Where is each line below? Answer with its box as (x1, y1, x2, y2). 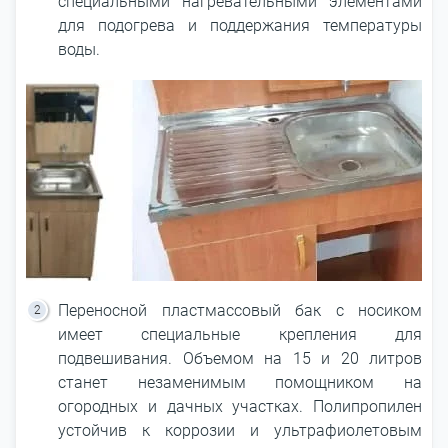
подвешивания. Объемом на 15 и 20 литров (58, 349, 422, 368)
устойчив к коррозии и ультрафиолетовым (58, 421, 422, 440)
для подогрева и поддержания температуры (58, 16, 422, 35)
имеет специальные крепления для (58, 325, 422, 344)
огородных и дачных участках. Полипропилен (58, 397, 422, 416)
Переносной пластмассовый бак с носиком (58, 301, 422, 320)
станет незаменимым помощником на (58, 373, 422, 392)
